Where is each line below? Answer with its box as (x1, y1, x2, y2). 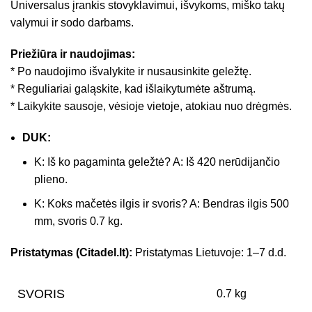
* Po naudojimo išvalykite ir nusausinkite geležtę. (10, 65, 251, 78)
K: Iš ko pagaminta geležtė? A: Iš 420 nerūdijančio (34, 156, 280, 169)
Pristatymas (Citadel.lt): (10, 247, 132, 259)
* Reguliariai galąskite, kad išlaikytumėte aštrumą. (10, 83, 256, 95)
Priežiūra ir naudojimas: (10, 48, 135, 61)
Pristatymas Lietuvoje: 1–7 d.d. (132, 247, 286, 259)
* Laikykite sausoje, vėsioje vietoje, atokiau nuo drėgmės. (10, 100, 292, 113)
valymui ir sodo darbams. (10, 17, 134, 29)
